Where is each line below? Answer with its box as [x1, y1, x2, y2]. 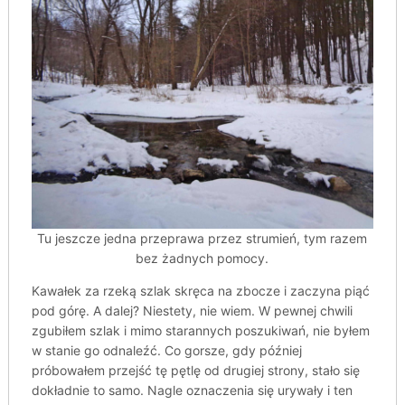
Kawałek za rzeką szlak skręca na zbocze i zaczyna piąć [31, 283, 370, 299]
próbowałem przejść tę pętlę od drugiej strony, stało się [31, 363, 360, 379]
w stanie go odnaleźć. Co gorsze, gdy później [31, 343, 302, 359]
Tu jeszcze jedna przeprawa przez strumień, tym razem [37, 231, 368, 247]
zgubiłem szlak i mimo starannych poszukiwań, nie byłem [31, 323, 370, 339]
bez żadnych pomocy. [136, 250, 269, 267]
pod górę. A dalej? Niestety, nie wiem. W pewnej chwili [31, 303, 353, 319]
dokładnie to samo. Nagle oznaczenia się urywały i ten [31, 382, 353, 399]
